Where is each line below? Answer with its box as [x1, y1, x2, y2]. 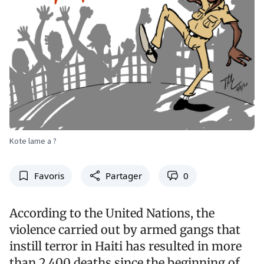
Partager [105, 170, 142, 182]
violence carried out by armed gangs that [9, 222, 240, 237]
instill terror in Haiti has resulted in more [9, 238, 242, 253]
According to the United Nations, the [9, 205, 214, 220]
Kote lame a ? [9, 136, 57, 147]
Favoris [34, 170, 64, 182]
